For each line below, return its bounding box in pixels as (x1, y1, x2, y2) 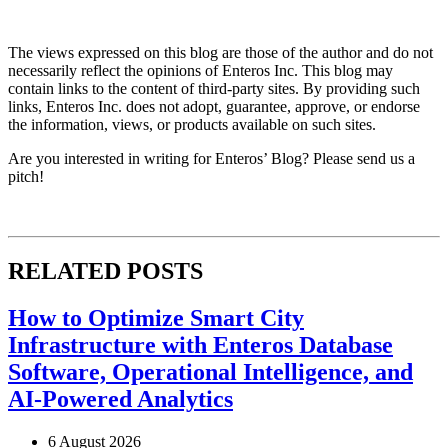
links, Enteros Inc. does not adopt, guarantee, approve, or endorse (8, 97, 420, 115)
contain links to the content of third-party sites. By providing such (8, 79, 420, 97)
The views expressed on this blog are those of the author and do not (8, 43, 433, 61)
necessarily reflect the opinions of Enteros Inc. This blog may (8, 61, 393, 79)
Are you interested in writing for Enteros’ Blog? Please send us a (8, 149, 415, 167)
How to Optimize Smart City (8, 304, 304, 331)
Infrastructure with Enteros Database (8, 331, 393, 358)
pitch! (8, 167, 44, 185)
